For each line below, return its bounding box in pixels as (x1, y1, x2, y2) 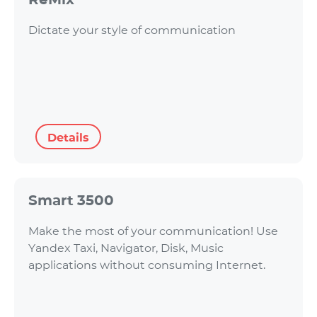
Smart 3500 (28, 191, 114, 209)
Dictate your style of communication (28, 23, 236, 37)
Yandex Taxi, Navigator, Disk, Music (28, 241, 224, 255)
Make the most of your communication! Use (28, 224, 278, 238)
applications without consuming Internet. (28, 258, 271, 272)
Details (47, 130, 89, 144)
